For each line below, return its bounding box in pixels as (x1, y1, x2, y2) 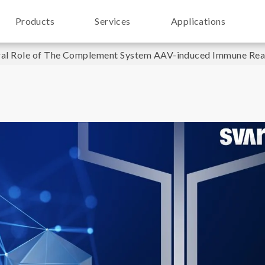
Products (15, 15, 55, 27)
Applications (170, 15, 226, 27)
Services (95, 15, 131, 27)
